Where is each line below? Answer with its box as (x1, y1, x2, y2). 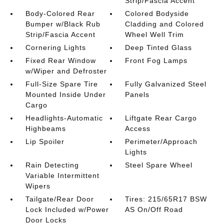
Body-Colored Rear (25, 9, 95, 17)
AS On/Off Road (125, 205, 183, 213)
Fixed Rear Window (25, 56, 96, 64)
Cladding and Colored (125, 19, 204, 28)
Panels (125, 90, 150, 98)
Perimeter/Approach (125, 137, 198, 145)
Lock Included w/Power (25, 205, 109, 213)
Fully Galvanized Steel (125, 79, 207, 88)
